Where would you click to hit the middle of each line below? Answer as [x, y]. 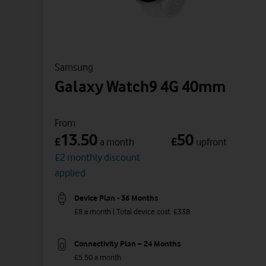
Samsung [74, 67]
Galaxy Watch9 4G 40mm [140, 86]
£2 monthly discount [97, 157]
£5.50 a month [98, 257]
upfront [211, 142]
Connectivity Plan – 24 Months [127, 244]
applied [70, 172]
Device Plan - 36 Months [116, 198]
